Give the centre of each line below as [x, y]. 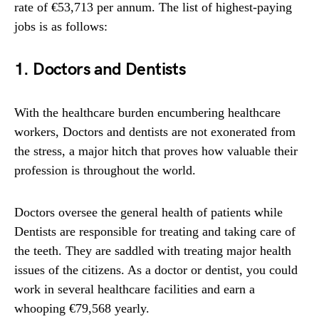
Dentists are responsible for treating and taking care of [155, 232]
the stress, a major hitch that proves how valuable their [156, 151]
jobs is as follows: [61, 27]
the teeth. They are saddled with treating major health [153, 251]
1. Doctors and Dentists [100, 70]
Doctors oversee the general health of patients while [148, 213]
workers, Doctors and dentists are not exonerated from [155, 132]
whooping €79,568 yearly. [82, 309]
